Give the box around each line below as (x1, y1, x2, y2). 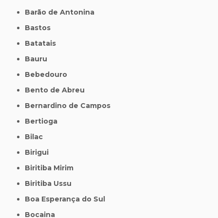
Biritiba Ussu (30, 179, 72, 188)
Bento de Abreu (30, 86, 85, 95)
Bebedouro (30, 70, 68, 79)
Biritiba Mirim (30, 163, 74, 173)
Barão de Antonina (30, 8, 95, 17)
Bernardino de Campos (30, 101, 111, 110)
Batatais (30, 39, 56, 48)
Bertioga (30, 117, 58, 126)
